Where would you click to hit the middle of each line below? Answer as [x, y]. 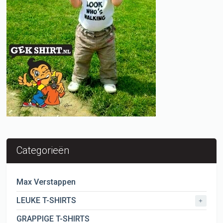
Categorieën [43, 151]
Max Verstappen [46, 182]
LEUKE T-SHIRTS [47, 201]
